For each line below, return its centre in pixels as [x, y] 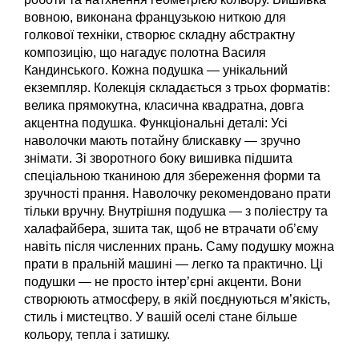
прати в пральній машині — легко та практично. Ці [173, 264]
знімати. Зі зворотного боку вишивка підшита [158, 158]
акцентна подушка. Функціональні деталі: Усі [156, 123]
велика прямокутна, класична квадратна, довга [164, 105]
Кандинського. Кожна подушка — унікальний [156, 70]
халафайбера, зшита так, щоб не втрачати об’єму [171, 228]
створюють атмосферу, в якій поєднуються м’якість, [177, 299]
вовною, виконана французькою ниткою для [155, 17]
